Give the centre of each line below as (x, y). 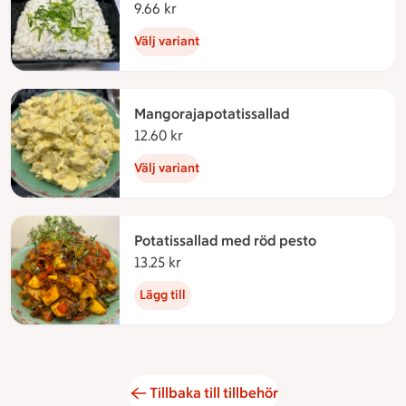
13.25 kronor (220, 263)
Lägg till (163, 295)
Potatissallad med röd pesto (225, 241)
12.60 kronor (222, 136)
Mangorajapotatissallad (212, 114)
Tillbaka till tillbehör (214, 393)
